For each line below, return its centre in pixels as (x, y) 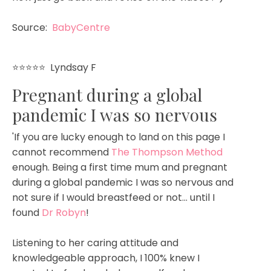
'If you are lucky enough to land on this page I (119, 137)
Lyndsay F (73, 67)
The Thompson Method (167, 152)
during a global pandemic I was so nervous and (123, 182)
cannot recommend (62, 152)
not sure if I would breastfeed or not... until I (113, 197)
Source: (31, 27)
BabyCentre (81, 27)
